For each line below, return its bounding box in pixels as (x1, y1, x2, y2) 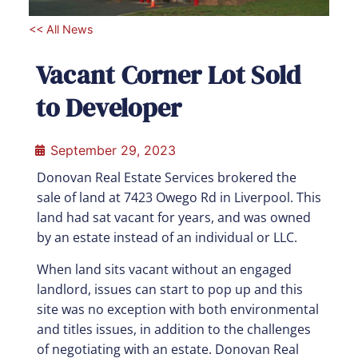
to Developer (35, 90, 182, 126)
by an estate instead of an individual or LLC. (36, 229, 297, 247)
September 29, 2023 (50, 142, 176, 159)
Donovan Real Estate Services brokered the (36, 169, 296, 187)
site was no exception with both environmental (36, 300, 319, 318)
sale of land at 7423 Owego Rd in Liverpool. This (36, 189, 321, 207)
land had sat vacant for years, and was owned (36, 209, 311, 227)
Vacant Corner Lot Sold (35, 58, 301, 93)
